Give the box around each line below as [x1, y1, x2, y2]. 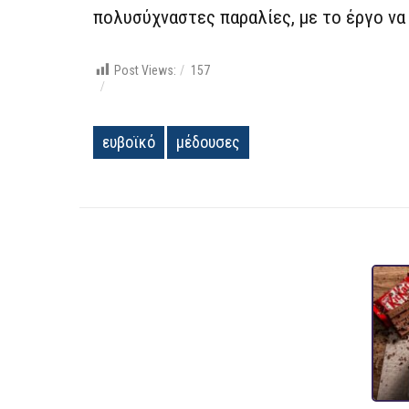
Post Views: [114, 62, 176, 78]
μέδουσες [176, 132, 240, 152]
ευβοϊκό [102, 132, 155, 152]
